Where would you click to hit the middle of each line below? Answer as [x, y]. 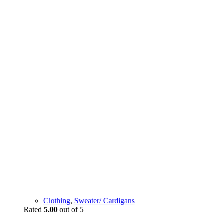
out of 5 [70, 209]
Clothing [57, 201]
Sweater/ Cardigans [104, 201]
